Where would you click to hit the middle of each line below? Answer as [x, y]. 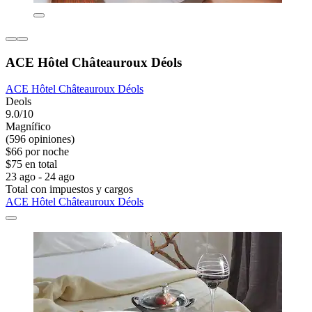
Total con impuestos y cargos [69, 189]
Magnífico [28, 127]
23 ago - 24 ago [40, 177]
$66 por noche [37, 152]
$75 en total [31, 164]
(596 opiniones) [40, 139]
